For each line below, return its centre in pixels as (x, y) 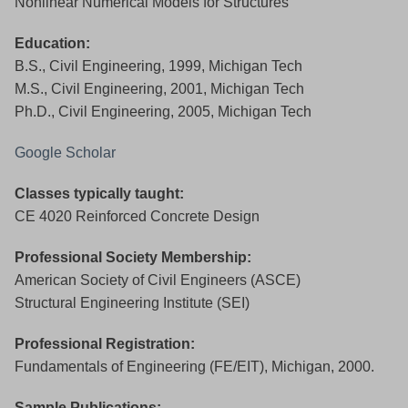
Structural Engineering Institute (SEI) (132, 303)
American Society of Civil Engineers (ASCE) (158, 280)
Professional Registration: (105, 344)
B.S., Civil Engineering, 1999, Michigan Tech (158, 66)
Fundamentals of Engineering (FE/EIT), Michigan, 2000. (194, 367)
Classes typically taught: (99, 194)
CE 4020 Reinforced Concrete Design (137, 217)
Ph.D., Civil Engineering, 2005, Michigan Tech (163, 112)
